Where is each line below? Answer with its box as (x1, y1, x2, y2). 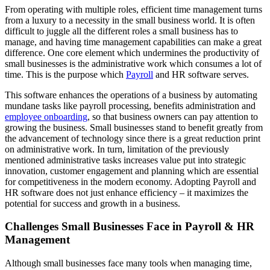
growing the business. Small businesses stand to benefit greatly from (5, 122, 263, 133)
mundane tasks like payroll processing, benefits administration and (5, 100, 256, 111)
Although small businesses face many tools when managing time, (5, 258, 252, 269)
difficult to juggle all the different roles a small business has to (5, 25, 238, 36)
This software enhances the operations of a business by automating (5, 89, 257, 100)
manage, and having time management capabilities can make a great (5, 36, 262, 47)
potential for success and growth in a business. (5, 198, 180, 209)
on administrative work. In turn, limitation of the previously (5, 143, 229, 154)
